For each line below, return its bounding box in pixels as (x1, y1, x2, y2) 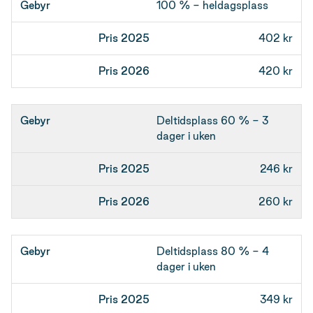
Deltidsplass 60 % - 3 (156, 115, 268, 126)
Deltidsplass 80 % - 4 (156, 245, 269, 257)
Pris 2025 (60, 17, 112, 29)
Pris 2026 (60, 40, 112, 52)
